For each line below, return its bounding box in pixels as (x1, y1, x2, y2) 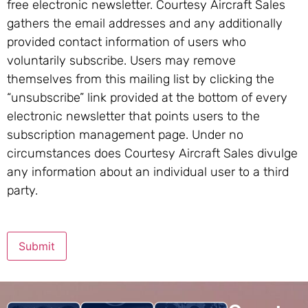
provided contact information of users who (7, 34, 246, 49)
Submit (19, 239, 55, 253)
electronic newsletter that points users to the (7, 108, 260, 124)
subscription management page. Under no (7, 126, 243, 142)
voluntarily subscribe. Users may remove (7, 52, 236, 68)
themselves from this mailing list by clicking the (7, 71, 274, 87)
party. (7, 182, 38, 198)
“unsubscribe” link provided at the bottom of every (7, 89, 287, 105)
